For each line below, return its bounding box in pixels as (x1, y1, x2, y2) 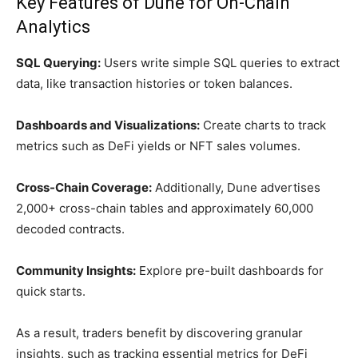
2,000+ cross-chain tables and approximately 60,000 (16, 201, 313, 216)
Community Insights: (16, 263, 136, 278)
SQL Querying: (16, 55, 101, 70)
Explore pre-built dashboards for (136, 263, 324, 278)
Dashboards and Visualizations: (16, 117, 200, 133)
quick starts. (16, 284, 86, 299)
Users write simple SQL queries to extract (101, 55, 340, 70)
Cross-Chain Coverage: (16, 180, 152, 195)
